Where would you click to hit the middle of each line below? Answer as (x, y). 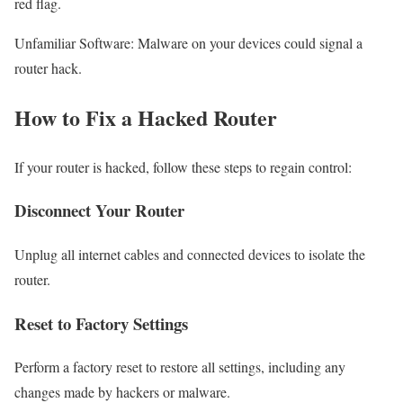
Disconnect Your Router (99, 210)
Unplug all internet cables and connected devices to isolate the (190, 255)
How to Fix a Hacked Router (146, 117)
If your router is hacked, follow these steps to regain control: (183, 166)
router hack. (48, 67)
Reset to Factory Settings (101, 323)
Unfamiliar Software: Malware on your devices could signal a (188, 42)
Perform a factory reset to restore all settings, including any (180, 367)
